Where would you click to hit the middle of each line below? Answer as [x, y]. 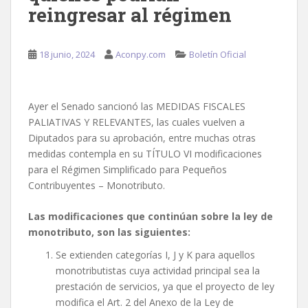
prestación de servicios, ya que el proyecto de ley [165, 287]
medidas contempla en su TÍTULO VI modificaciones [145, 154]
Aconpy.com [141, 55]
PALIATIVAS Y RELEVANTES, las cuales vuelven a [136, 122]
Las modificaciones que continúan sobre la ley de [151, 217]
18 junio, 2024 [67, 55]
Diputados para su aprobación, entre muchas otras [142, 138]
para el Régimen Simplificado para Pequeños [128, 170]
